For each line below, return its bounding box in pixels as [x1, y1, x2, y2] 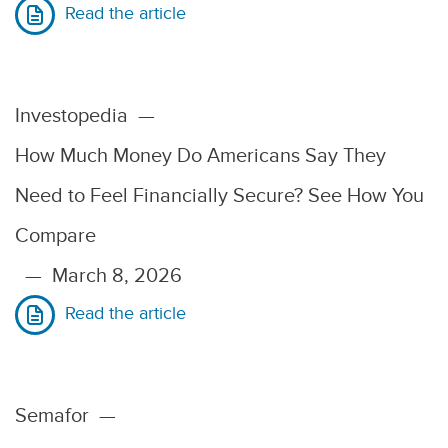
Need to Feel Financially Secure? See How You [15, 184, 424, 206]
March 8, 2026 [52, 264, 182, 286]
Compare [15, 224, 96, 246]
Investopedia [15, 104, 128, 126]
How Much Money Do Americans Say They [15, 144, 386, 166]
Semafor [15, 404, 89, 426]
